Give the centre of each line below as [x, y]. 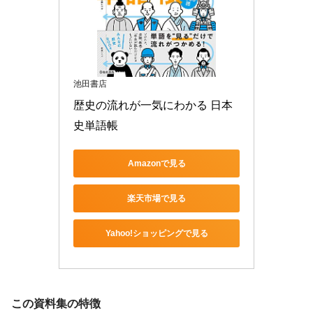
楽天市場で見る [156, 198]
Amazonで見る [156, 163]
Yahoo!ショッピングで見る [156, 233]
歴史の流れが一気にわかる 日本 [153, 105]
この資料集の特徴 [56, 304]
